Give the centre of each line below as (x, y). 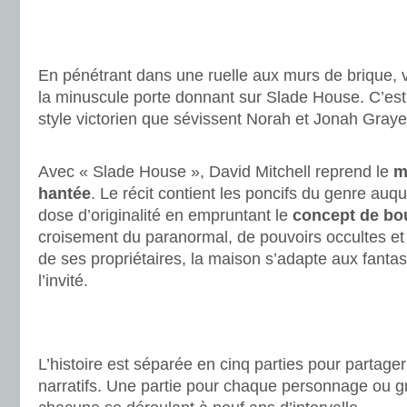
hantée (65, 194)
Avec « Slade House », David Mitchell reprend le (216, 172)
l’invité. (63, 281)
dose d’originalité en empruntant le (165, 215)
